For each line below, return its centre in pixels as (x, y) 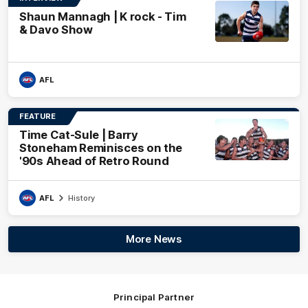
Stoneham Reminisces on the (101, 148)
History (81, 198)
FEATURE (37, 117)
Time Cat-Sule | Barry (79, 135)
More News (154, 239)
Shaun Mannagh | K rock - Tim (103, 17)
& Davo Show (56, 30)
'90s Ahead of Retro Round (94, 161)
